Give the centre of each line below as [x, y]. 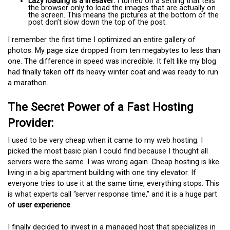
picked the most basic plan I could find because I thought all [108, 151]
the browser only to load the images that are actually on [122, 8]
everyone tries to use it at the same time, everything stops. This [113, 184]
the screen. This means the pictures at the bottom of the [123, 15]
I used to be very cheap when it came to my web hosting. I [105, 141]
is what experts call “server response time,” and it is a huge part [112, 195]
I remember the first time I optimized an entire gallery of [102, 40]
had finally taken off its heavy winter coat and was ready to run [113, 72]
